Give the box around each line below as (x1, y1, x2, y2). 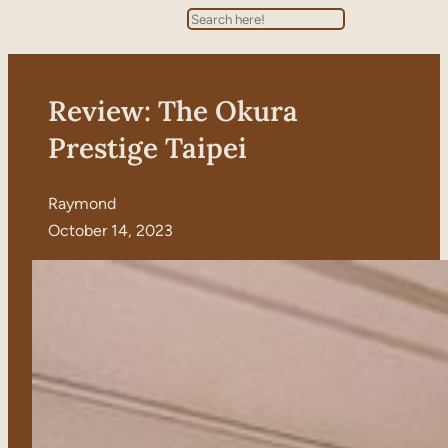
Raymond (48, 194, 116, 214)
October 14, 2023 (48, 221, 173, 241)
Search (185, 11, 238, 30)
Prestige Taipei (48, 130, 247, 167)
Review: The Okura (48, 93, 298, 130)
